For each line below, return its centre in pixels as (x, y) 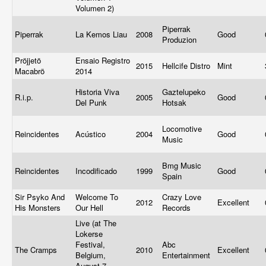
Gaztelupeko (184, 92)
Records (178, 208)
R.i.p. (25, 97)
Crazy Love (182, 197)
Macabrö (31, 71)
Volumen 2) (96, 8)
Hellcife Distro (187, 66)
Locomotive (182, 129)
